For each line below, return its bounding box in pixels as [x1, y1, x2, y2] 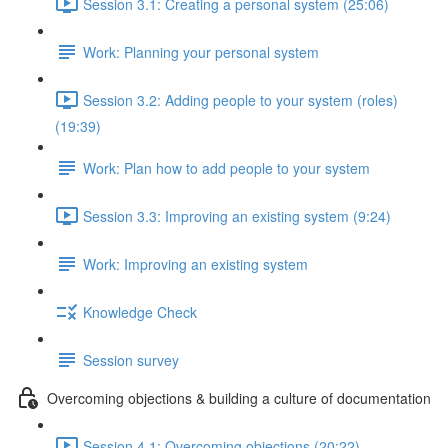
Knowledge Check [83, 301, 197, 322]
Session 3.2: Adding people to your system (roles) [83, 89, 398, 110]
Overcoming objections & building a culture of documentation [47, 387, 431, 408]
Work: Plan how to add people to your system [83, 157, 370, 178]
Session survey [83, 349, 179, 370]
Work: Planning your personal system [83, 41, 319, 62]
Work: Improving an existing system [83, 253, 308, 274]
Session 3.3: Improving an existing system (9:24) [83, 205, 391, 226]
